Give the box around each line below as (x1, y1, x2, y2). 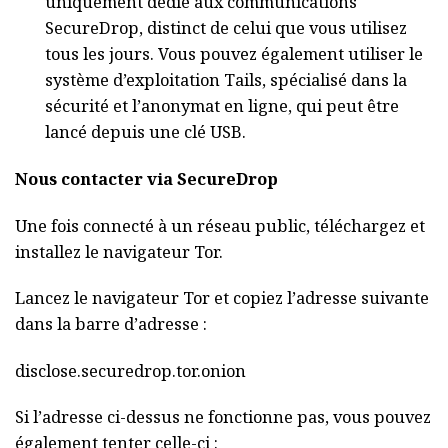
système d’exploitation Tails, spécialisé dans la (45, 69, 407, 92)
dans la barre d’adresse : (15, 313, 207, 336)
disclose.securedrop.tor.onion (15, 359, 246, 382)
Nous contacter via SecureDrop (15, 168, 278, 191)
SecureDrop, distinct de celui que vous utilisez (45, 17, 407, 40)
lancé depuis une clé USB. (45, 121, 246, 144)
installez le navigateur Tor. (15, 240, 223, 263)
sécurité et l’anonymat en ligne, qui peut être (45, 95, 399, 118)
